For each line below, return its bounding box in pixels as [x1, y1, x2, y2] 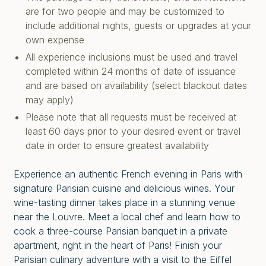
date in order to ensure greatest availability [26, 140, 209, 152]
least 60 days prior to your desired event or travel [26, 125, 240, 138]
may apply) [26, 94, 74, 106]
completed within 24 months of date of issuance [26, 65, 236, 78]
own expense [26, 34, 84, 46]
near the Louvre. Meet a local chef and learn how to [14, 211, 240, 223]
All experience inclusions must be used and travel [26, 51, 237, 64]
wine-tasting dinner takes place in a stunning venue [14, 197, 235, 209]
